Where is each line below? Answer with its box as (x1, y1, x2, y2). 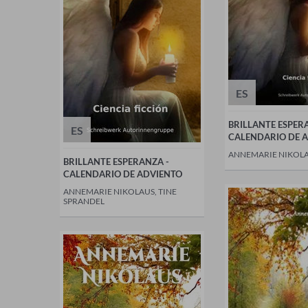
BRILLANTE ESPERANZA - (63, 156, 169, 167)
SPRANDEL (63, 196, 104, 206)
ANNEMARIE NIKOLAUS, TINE (63, 186, 177, 197)
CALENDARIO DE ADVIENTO (63, 168, 182, 179)
